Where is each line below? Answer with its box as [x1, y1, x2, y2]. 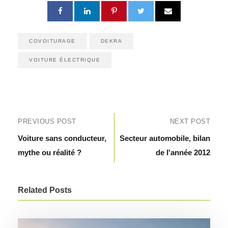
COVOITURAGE [29, 38, 76, 44]
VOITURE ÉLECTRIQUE [29, 56, 100, 63]
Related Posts [18, 185, 72, 194]
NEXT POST [169, 117, 210, 125]
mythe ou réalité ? [18, 148, 81, 157]
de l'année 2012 [156, 148, 210, 157]
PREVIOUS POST [18, 117, 76, 125]
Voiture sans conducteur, [18, 133, 106, 142]
